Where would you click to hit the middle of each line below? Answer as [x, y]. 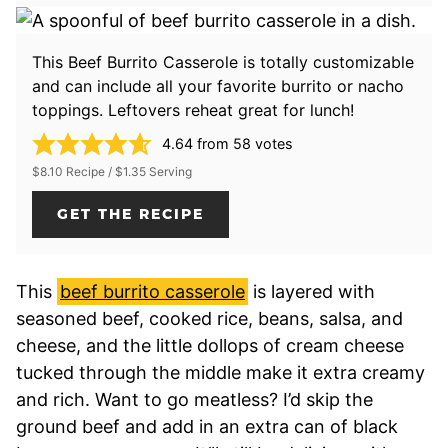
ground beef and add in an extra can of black [207, 426]
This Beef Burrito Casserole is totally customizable [223, 61]
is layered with [311, 291]
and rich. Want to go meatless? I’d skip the [194, 399]
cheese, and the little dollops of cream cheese [210, 345]
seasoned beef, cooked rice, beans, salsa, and [209, 318]
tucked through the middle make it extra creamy [220, 372]
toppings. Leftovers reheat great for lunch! [193, 109]
